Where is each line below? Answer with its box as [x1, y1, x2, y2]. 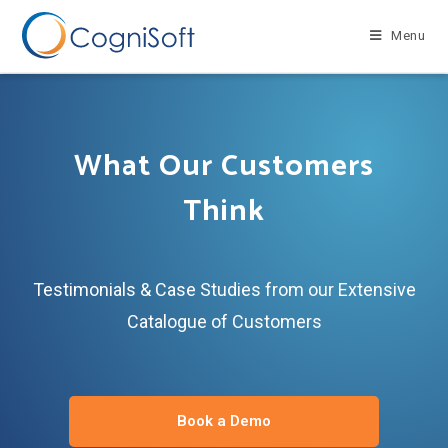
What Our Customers [74, 142, 374, 191]
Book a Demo [176, 412, 271, 430]
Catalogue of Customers [126, 311, 322, 332]
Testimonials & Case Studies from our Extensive [32, 279, 416, 300]
